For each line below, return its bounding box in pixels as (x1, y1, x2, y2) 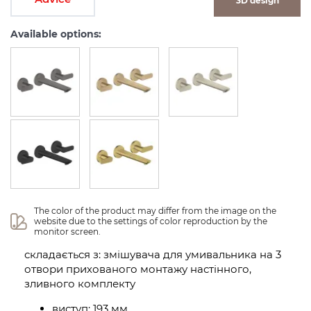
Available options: (10, 28, 101, 40)
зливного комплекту (24, 277, 135, 290)
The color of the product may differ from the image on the (34, 205, 279, 216)
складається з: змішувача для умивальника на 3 (24, 248, 281, 261)
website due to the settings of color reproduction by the (34, 216, 270, 226)
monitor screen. (34, 226, 101, 237)
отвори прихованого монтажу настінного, (24, 262, 251, 276)
